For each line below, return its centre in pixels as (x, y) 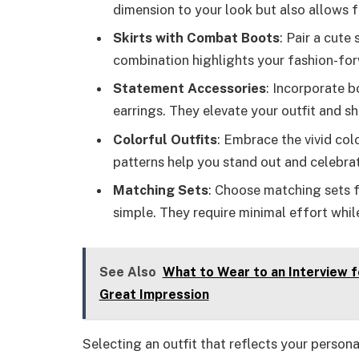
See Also (127, 272)
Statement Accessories (190, 89)
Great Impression (154, 295)
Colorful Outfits (165, 139)
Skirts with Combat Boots (196, 38)
